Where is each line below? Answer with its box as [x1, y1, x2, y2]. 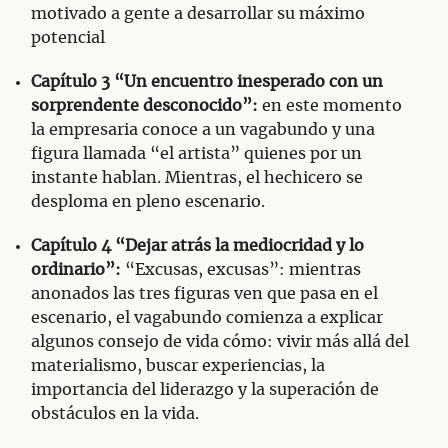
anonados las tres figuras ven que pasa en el [31, 286, 378, 303]
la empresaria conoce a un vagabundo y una [31, 122, 375, 139]
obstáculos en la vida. [31, 406, 199, 423]
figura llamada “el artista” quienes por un [31, 146, 362, 163]
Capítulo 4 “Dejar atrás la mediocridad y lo [31, 238, 364, 255]
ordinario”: [31, 262, 121, 279]
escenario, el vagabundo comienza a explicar [31, 310, 383, 327]
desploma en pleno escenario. [31, 194, 265, 211]
